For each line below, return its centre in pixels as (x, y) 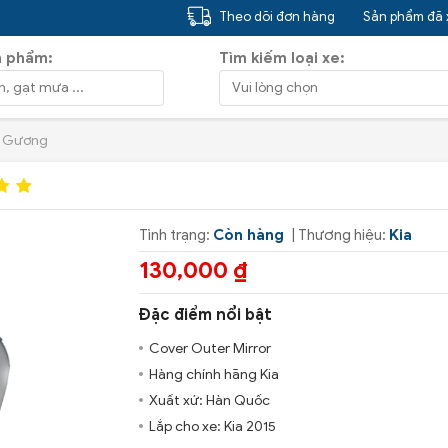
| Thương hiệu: (339, 235)
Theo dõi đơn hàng (277, 16)
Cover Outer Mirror (210, 348)
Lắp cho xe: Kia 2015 (212, 426)
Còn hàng (248, 235)
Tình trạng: (176, 235)
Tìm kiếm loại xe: (282, 58)
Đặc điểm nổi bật (205, 315)
